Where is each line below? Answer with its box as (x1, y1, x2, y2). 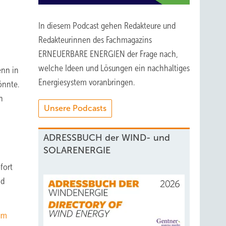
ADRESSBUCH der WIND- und (43, 133, 170, 143)
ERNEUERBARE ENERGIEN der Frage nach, (38, 49, 178, 59)
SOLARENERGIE (43, 145, 110, 155)
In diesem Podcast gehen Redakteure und (38, 21, 176, 31)
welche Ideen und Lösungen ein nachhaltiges (38, 63, 190, 73)
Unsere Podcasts (44, 104, 106, 112)
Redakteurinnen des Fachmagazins (38, 35, 152, 45)
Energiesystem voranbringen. (38, 77, 135, 87)
